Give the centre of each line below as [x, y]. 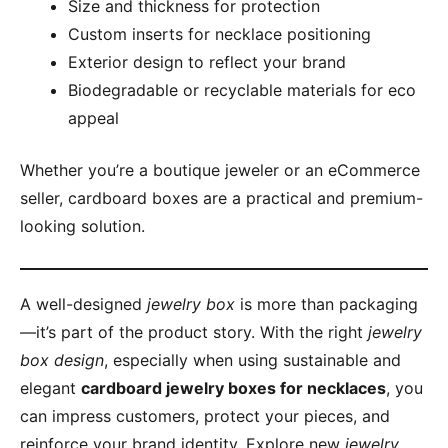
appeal [93, 118]
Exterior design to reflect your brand [207, 62]
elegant [50, 388]
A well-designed [83, 304]
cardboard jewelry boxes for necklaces [233, 388]
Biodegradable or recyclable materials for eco [242, 90]
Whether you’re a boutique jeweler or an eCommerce [220, 170]
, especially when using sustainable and [252, 360]
